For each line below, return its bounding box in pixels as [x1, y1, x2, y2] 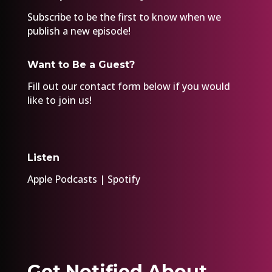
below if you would [140, 79, 230, 93]
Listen [27, 151, 59, 163]
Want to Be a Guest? [27, 58, 135, 70]
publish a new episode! [27, 24, 131, 38]
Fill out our [27, 79, 80, 93]
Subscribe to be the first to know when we [27, 10, 221, 24]
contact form [79, 79, 141, 93]
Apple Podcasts [27, 172, 97, 186]
